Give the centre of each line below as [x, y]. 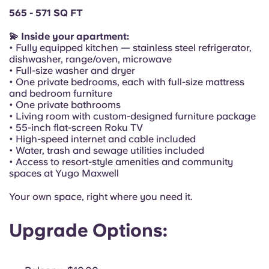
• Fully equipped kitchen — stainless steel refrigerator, [130, 48]
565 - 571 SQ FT [46, 13]
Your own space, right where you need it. [101, 197]
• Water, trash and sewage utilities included [107, 150]
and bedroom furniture [61, 93]
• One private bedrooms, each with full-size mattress [127, 82]
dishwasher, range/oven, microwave [90, 59]
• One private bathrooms [65, 105]
